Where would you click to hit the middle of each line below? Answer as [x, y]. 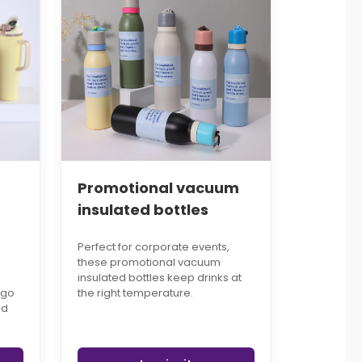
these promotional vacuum [149, 263]
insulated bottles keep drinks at [159, 278]
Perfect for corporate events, [153, 247]
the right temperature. [135, 293]
